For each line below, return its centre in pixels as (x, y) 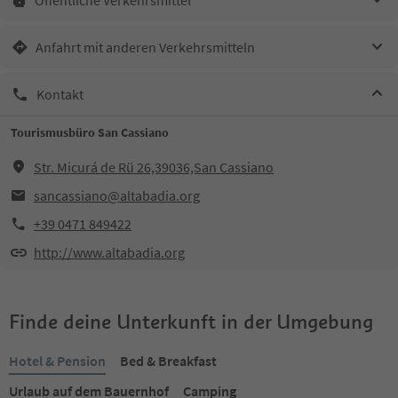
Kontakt (60, 94)
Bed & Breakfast (168, 361)
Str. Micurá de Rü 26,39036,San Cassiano (154, 167)
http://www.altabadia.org (109, 252)
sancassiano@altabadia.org (117, 195)
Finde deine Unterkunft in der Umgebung (191, 322)
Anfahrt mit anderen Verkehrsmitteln (145, 47)
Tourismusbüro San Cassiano (90, 132)
